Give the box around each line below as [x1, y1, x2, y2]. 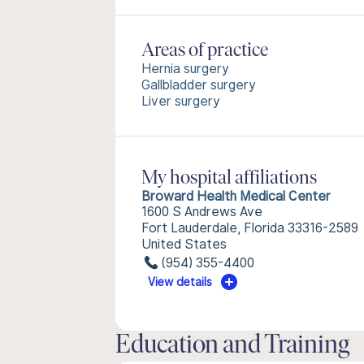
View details [148, 275, 213, 288]
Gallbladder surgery [141, 77, 256, 93]
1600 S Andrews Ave [141, 204, 262, 219]
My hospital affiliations [141, 169, 317, 188]
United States [141, 236, 227, 252]
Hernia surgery [141, 61, 229, 76]
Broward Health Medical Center [141, 188, 331, 204]
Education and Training [115, 333, 349, 359]
